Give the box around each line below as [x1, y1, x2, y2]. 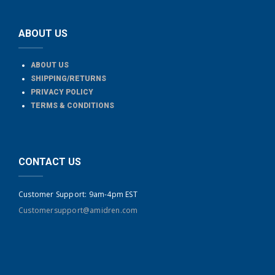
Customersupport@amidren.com [18, 205, 138, 215]
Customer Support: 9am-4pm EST [18, 189, 137, 199]
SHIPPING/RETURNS [31, 74, 106, 83]
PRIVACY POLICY [31, 88, 93, 96]
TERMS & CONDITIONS [31, 101, 114, 110]
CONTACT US [18, 156, 81, 168]
